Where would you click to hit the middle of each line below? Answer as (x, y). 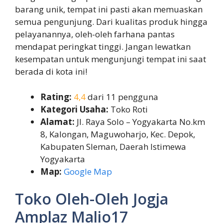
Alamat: (57, 121)
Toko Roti (128, 109)
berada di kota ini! (51, 72)
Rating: (56, 97)
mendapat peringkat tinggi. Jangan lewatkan (103, 47)
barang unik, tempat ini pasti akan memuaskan (109, 9)
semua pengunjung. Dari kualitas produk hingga (111, 22)
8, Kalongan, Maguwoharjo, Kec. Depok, (118, 134)
